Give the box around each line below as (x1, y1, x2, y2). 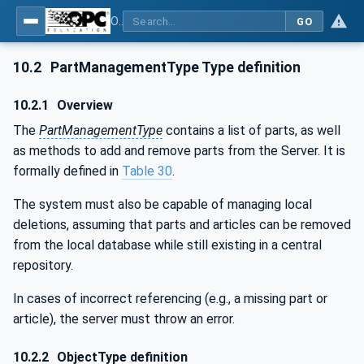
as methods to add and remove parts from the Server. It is (13, 142, 345, 158)
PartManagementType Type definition (47, 59, 301, 76)
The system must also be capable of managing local (13, 196, 312, 212)
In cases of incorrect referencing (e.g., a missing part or (13, 290, 327, 306)
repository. (13, 257, 73, 273)
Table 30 (122, 162, 172, 179)
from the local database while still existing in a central (13, 236, 322, 253)
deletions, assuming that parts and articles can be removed (13, 216, 351, 232)
